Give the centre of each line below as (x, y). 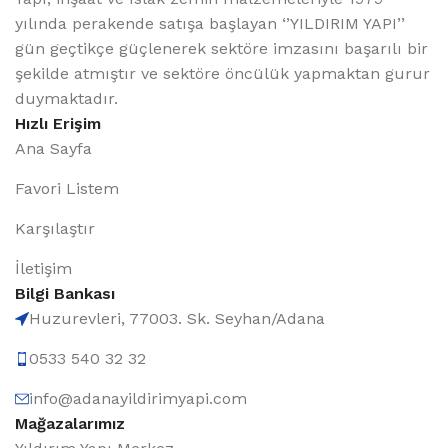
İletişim (43, 268)
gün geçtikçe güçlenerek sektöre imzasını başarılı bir (221, 48)
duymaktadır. (66, 98)
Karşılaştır (55, 228)
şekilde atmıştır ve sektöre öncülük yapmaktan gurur (222, 73)
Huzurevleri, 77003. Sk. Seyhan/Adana (177, 318)
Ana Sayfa (53, 148)
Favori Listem (67, 188)
